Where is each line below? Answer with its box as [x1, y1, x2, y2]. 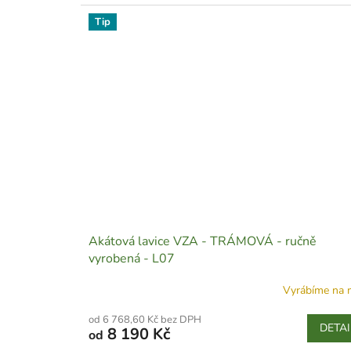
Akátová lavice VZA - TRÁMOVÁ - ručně [89, 232, 317, 250]
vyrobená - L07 [89, 249, 175, 267]
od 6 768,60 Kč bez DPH [89, 312, 201, 327]
